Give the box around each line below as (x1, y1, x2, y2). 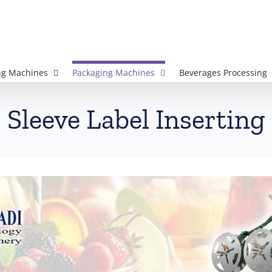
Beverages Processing (179, 67, 267, 78)
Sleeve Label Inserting (7, 103, 265, 136)
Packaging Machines (72, 67, 155, 78)
